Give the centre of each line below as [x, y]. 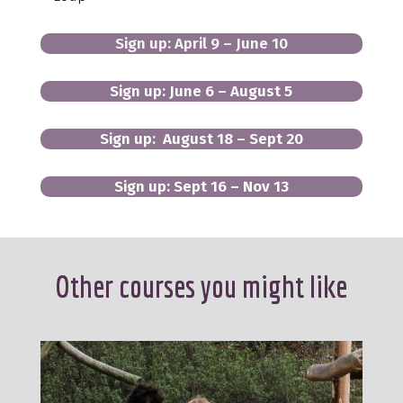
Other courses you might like [201, 286]
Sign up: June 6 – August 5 [201, 91]
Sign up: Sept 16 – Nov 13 [201, 186]
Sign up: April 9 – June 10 [201, 43]
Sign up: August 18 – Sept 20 [201, 139]
